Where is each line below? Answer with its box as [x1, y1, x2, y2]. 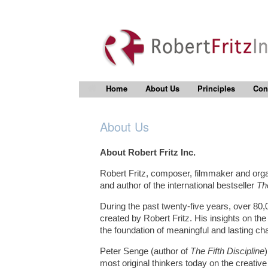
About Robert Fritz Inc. [100, 148, 196, 157]
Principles [197, 83, 235, 94]
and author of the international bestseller [100, 181, 257, 190]
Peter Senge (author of [100, 246, 190, 256]
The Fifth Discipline [190, 246, 264, 256]
